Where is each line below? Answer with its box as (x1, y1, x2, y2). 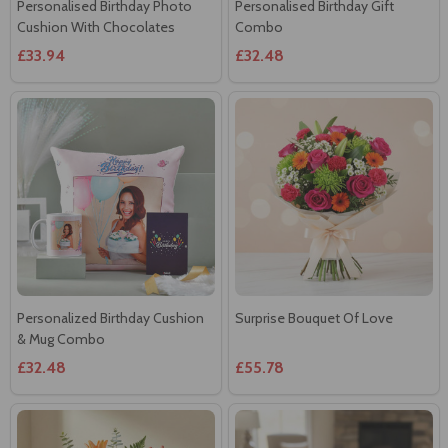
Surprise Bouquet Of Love (235, 308, 393, 327)
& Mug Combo (17, 329, 105, 348)
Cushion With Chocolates (17, 17, 175, 36)
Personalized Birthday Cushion (17, 308, 204, 327)
